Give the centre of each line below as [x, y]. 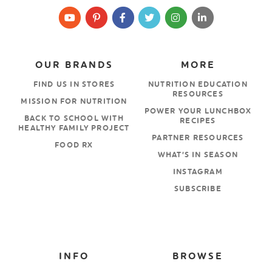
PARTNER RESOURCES [198, 138]
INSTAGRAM [198, 172]
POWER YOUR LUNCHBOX [198, 111]
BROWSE [198, 257]
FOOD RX [74, 145]
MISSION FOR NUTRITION [74, 102]
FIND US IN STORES [74, 85]
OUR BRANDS [74, 65]
